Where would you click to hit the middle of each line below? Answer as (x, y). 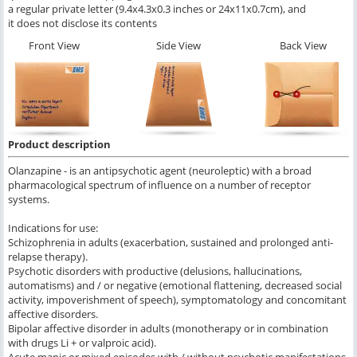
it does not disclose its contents (82, 23)
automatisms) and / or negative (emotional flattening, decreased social (175, 285)
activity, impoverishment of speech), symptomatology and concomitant (177, 299)
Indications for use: (53, 228)
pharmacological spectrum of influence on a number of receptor (159, 184)
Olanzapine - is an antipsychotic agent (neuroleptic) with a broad (160, 170)
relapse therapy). (48, 256)
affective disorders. (53, 314)
